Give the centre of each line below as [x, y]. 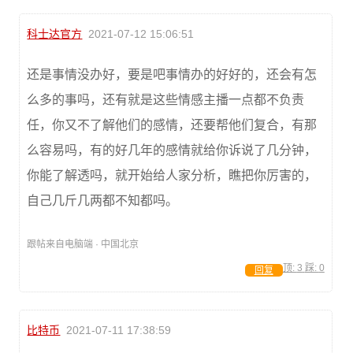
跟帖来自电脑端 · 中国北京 [83, 245]
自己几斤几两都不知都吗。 [103, 201]
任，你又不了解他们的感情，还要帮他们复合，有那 [172, 125]
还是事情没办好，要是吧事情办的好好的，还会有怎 [172, 75]
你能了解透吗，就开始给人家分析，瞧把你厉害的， [172, 176]
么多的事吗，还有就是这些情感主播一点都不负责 [166, 100]
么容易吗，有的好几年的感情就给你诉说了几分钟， [172, 150]
